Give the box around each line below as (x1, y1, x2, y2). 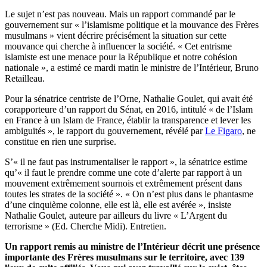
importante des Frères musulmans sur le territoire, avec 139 (5, 252, 244, 263)
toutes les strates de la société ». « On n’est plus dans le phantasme (5, 189, 253, 200)
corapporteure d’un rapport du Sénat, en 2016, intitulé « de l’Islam (5, 104, 253, 115)
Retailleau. (5, 73, 45, 84)
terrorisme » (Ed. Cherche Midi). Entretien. (5, 221, 166, 232)
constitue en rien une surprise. (5, 136, 116, 147)
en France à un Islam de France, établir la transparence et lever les (5, 115, 251, 126)
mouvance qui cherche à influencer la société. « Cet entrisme (5, 41, 232, 52)
